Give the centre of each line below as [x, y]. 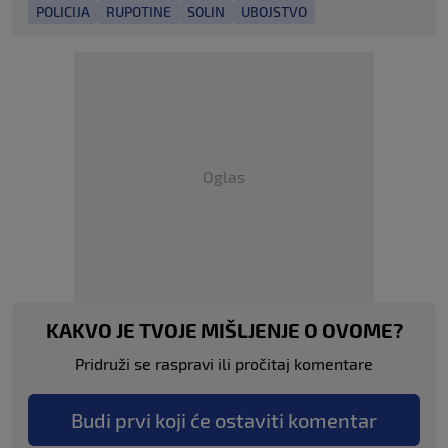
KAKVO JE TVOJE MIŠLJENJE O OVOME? [224, 330]
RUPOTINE [138, 12]
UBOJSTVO [274, 12]
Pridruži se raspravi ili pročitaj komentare [224, 364]
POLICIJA [63, 12]
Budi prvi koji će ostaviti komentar [224, 420]
